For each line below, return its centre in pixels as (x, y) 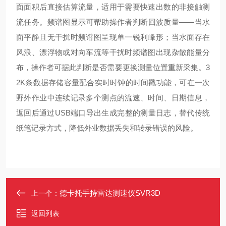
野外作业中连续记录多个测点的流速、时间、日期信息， (113, 98)
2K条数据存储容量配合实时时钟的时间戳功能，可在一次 (113, 82)
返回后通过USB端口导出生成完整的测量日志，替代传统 (113, 113)
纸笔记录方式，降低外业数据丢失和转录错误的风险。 (107, 128)
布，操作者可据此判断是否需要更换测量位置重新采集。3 (113, 67)
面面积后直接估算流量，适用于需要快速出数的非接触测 (113, 7)
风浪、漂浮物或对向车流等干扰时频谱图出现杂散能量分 (113, 52)
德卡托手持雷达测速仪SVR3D (110, 193)
